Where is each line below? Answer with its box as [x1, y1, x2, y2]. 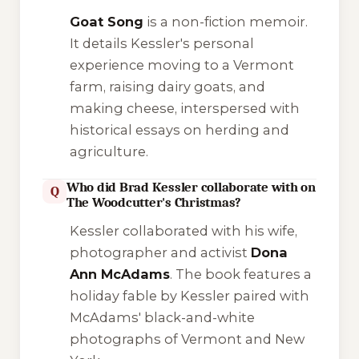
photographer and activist [69, 244, 251, 261]
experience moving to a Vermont [69, 56, 294, 73]
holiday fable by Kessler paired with [69, 288, 309, 305]
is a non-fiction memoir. [143, 13, 308, 30]
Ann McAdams [69, 266, 170, 283]
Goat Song [69, 13, 143, 30]
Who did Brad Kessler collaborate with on [67, 179, 316, 195]
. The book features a [169, 266, 312, 283]
